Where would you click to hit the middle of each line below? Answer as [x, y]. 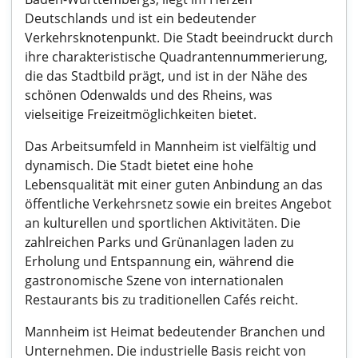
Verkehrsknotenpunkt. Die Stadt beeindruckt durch [179, 38]
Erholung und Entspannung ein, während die [159, 261]
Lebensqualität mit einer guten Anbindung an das [174, 185]
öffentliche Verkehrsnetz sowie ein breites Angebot [178, 204]
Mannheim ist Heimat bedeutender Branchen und [175, 332]
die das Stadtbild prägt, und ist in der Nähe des [166, 76]
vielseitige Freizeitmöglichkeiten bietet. [141, 114]
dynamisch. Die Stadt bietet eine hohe [139, 165]
